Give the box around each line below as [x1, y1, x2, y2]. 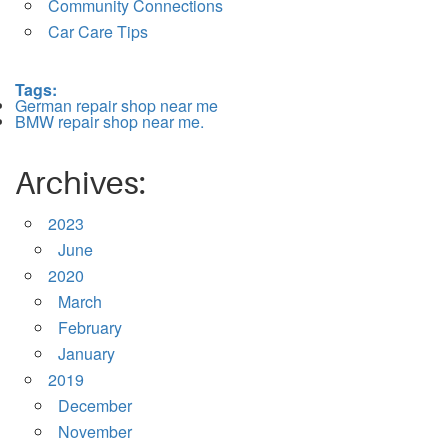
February [58, 316, 122, 340]
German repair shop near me [15, 94, 218, 118]
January [58, 342, 115, 366]
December [58, 394, 132, 418]
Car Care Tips [48, 20, 148, 44]
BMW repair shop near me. [15, 110, 204, 134]
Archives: [15, 165, 146, 203]
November [58, 420, 132, 444]
